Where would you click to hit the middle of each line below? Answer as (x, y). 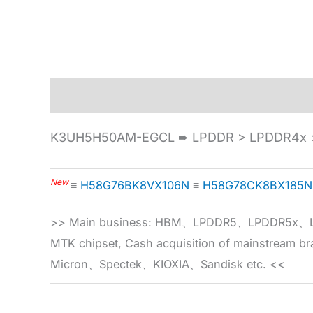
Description (85, 95)
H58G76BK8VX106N (135, 185)
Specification (176, 95)
